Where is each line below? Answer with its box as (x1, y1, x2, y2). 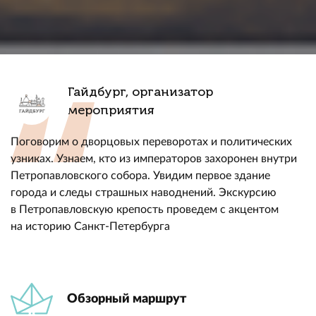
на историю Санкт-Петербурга (11, 221, 170, 232)
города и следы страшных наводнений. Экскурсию (11, 187, 276, 198)
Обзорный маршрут (67, 292, 186, 305)
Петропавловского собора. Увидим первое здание (11, 170, 270, 181)
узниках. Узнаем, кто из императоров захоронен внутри (11, 153, 297, 164)
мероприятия (68, 102, 154, 118)
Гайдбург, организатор (68, 84, 213, 99)
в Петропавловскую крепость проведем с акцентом (11, 204, 279, 215)
